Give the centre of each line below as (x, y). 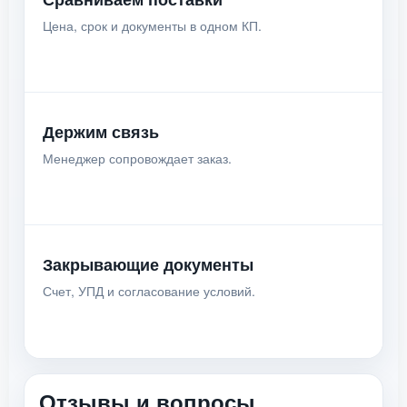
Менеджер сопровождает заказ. (137, 158)
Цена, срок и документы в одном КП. (152, 25)
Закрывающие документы (148, 264)
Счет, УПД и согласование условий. (149, 291)
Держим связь (101, 132)
